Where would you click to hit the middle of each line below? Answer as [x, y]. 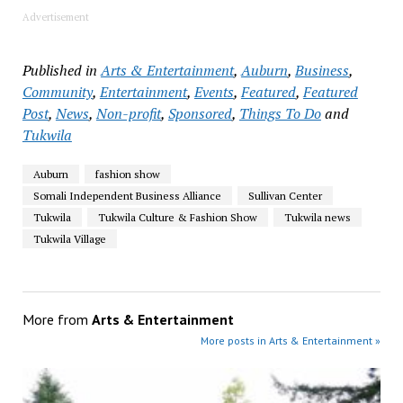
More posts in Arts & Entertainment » [291, 340]
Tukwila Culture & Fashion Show [177, 217]
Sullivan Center [285, 195]
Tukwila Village [69, 238]
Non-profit [128, 113]
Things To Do [280, 113]
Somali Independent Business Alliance [127, 195]
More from [57, 319]
